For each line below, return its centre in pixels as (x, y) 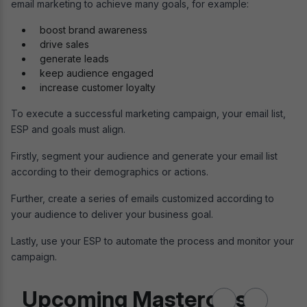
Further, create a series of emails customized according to (143, 198)
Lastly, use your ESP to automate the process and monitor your (152, 241)
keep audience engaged (97, 73)
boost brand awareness (94, 29)
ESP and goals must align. (70, 129)
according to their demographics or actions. (111, 171)
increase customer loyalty (98, 87)
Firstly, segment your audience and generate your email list (144, 156)
